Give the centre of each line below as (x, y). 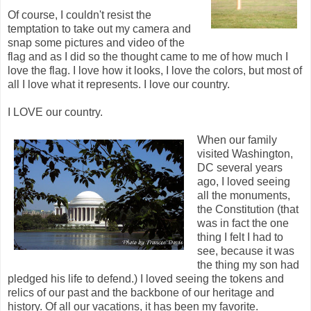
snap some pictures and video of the (96, 42)
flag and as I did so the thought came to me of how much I (148, 56)
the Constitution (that (248, 209)
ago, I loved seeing (244, 181)
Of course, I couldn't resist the (79, 15)
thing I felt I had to (240, 237)
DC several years (240, 167)
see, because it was (246, 251)
